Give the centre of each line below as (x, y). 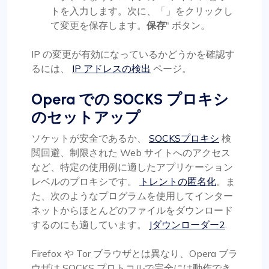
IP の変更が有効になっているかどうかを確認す (133, 54)
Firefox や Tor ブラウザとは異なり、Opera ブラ (134, 254)
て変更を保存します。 (98, 26)
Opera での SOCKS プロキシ (130, 99)
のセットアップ (86, 117)
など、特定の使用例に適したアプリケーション (132, 167)
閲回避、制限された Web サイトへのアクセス (131, 153)
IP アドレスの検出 (111, 69)
